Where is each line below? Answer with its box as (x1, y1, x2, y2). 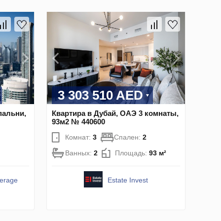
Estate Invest (108, 176, 148, 184)
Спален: (114, 133, 143, 141)
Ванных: (65, 148, 94, 157)
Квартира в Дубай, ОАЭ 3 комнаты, (52, 109, 179, 117)
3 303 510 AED (58, 87, 143, 103)
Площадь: (115, 148, 149, 157)
